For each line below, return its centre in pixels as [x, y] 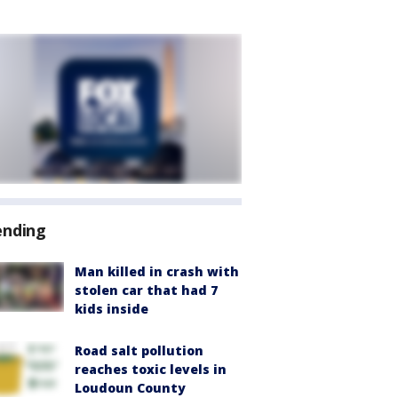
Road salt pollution [139, 350]
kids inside [111, 309]
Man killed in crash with [157, 271]
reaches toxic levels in [151, 369]
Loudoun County [130, 388]
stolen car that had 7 [146, 290]
